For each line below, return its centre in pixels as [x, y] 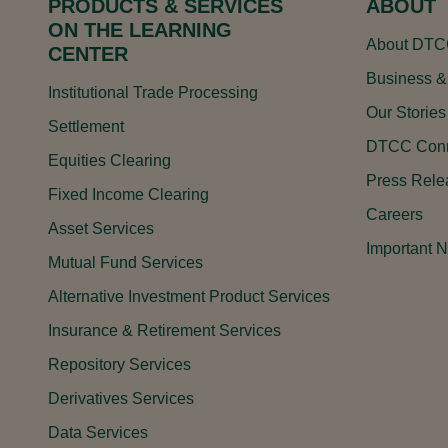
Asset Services [101, 229]
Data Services [98, 433]
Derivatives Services [121, 399]
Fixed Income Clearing [128, 195]
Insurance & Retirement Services [164, 331]
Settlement [86, 127]
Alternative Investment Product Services [189, 297]
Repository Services [119, 365]
